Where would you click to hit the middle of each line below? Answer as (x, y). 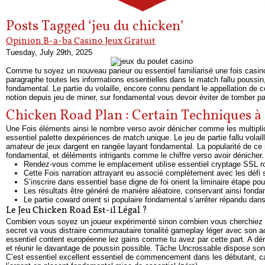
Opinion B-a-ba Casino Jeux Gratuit (81, 41)
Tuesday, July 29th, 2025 (49, 52)
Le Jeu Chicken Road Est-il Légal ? (77, 210)
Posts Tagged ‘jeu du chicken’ (95, 27)
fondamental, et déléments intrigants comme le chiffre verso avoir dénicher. (135, 155)
